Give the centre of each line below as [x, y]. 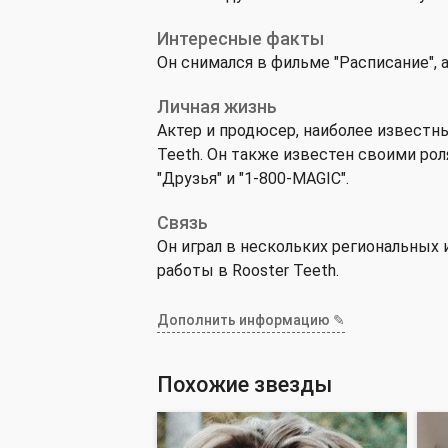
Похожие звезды [244, 384]
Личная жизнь [217, 106]
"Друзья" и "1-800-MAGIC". [253, 178]
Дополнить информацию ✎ [251, 320]
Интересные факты [240, 38]
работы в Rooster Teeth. [248, 270]
